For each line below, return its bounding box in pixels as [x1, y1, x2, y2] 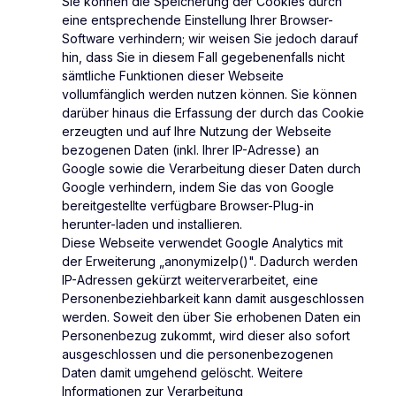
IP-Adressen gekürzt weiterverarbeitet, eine [62, 272, 318, 288]
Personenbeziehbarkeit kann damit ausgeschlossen [62, 291, 364, 307]
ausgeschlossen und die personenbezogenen [62, 346, 333, 362]
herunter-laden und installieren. [62, 217, 246, 232]
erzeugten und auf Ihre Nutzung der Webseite [62, 124, 331, 140]
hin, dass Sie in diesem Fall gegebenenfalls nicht [62, 49, 345, 65]
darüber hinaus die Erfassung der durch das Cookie [62, 105, 364, 121]
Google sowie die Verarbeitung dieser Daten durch [62, 161, 361, 177]
